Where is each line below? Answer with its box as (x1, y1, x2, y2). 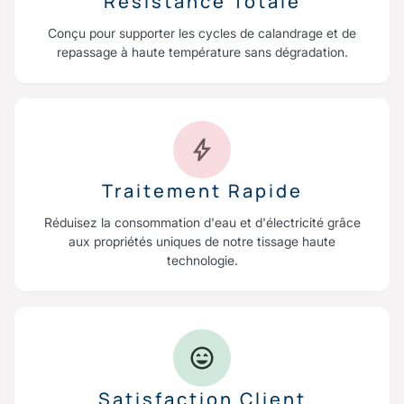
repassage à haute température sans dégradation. (56, 43, 348, 60)
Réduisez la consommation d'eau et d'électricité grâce (43, 214, 361, 230)
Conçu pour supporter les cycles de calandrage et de (48, 24, 356, 41)
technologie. (166, 252, 238, 268)
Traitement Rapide (101, 178, 303, 203)
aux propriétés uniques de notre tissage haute (69, 233, 335, 249)
